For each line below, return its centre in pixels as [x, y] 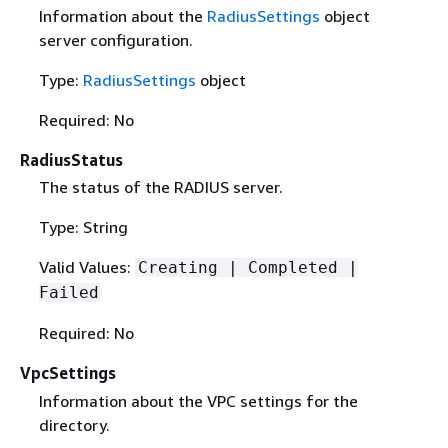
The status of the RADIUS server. [160, 187]
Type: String [83, 227]
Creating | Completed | [247, 268]
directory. [74, 424]
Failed [68, 293]
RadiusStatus [71, 160]
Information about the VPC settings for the [198, 400]
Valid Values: [86, 267]
